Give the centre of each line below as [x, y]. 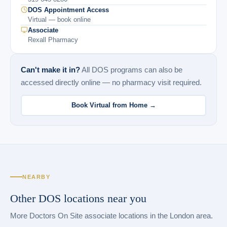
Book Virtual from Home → [113, 105]
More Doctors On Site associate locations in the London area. [111, 215]
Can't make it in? [50, 69]
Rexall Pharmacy [53, 40]
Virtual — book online [59, 19]
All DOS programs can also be [131, 69]
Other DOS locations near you [78, 198]
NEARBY [36, 177]
